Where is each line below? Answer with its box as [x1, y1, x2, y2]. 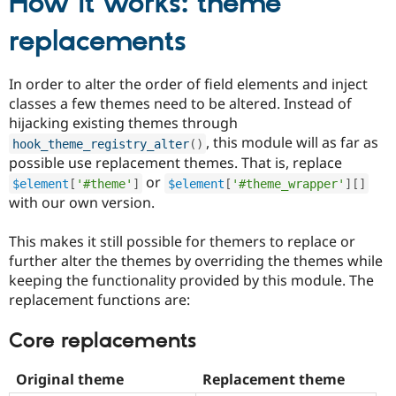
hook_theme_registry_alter [11, 136, 189, 151]
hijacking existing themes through [9, 113, 238, 133]
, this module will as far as [206, 133, 378, 153]
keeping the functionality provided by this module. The [9, 270, 374, 291]
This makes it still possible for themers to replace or [9, 232, 355, 252]
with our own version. [9, 193, 155, 213]
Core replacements [9, 328, 196, 355]
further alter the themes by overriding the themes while [9, 251, 383, 271]
